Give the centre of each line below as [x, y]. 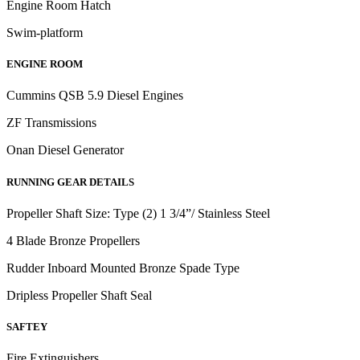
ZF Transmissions [53, 123]
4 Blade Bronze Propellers [75, 240]
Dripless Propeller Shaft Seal [81, 295]
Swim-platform [46, 33]
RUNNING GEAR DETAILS [70, 182]
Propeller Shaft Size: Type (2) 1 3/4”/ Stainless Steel [138, 213]
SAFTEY [28, 326]
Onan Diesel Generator [67, 150]
